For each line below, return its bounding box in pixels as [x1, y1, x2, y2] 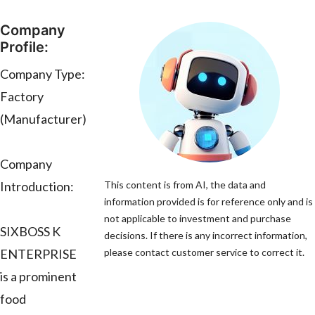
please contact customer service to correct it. [104, 246, 304, 259]
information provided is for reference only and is [104, 195, 313, 208]
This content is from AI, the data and [104, 179, 266, 191]
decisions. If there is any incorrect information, [104, 229, 307, 242]
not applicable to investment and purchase [104, 212, 291, 225]
